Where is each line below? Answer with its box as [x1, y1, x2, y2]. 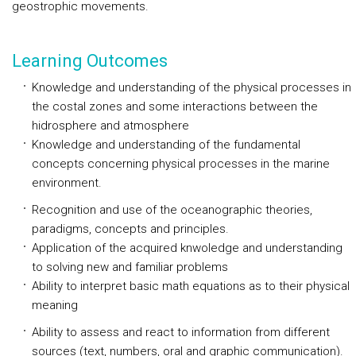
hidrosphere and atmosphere [32, 118, 189, 133]
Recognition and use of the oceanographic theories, [32, 203, 312, 217]
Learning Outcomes [12, 51, 168, 71]
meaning [32, 298, 78, 312]
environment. [32, 176, 102, 190]
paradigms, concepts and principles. [32, 222, 229, 236]
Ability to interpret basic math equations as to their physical [32, 279, 350, 293]
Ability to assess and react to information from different [32, 325, 330, 339]
